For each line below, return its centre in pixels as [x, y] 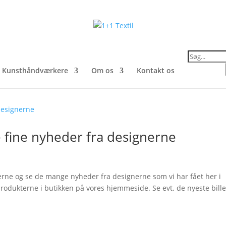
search [199, 60]
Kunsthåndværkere [35, 70]
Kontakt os [156, 70]
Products [203, 53]
